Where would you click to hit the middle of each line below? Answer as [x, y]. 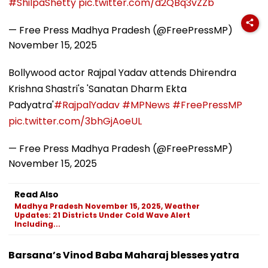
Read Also [36, 194]
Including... [37, 224]
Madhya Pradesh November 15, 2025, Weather [107, 206]
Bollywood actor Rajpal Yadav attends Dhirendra [122, 72]
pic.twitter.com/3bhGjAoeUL [75, 121]
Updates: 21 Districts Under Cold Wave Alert [102, 215]
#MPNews [146, 105]
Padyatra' [31, 105]
